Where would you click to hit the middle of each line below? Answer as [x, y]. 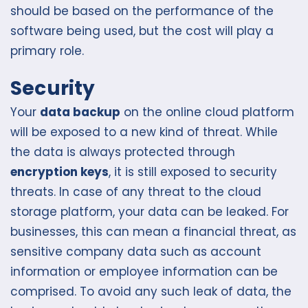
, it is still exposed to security [193, 172]
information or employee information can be [144, 272]
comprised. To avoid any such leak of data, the [151, 292]
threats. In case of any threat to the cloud [136, 192]
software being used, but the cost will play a [142, 31]
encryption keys [59, 172]
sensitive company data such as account [136, 252]
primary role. [47, 51]
